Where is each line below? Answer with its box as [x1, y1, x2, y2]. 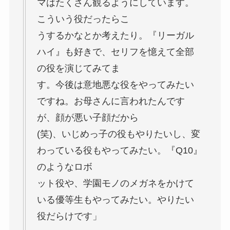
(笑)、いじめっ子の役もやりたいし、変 [36, 129, 200, 140]
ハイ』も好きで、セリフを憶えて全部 [36, 47, 194, 57]
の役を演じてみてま [36, 63, 120, 74]
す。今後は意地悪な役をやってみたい [36, 80, 194, 90]
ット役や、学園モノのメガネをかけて [36, 178, 194, 189]
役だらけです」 [36, 211, 102, 222]
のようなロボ [36, 162, 92, 172]
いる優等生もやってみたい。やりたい [36, 195, 194, 205]
